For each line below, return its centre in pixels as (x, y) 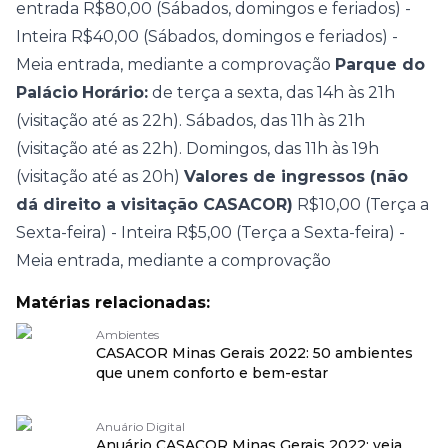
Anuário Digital (140, 426)
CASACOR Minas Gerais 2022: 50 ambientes (254, 353)
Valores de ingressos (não (296, 176)
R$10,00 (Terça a (361, 204)
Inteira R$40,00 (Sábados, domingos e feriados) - (207, 36)
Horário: (115, 92)
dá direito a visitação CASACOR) (154, 204)
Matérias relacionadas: (113, 302)
